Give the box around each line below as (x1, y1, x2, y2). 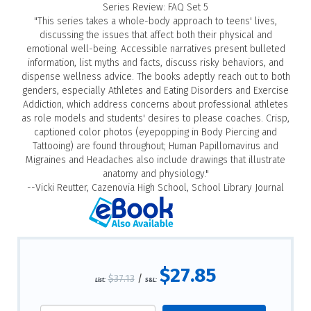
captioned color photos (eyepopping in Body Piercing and (34, 126, 277, 138)
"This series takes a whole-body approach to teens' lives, (34, 15, 277, 27)
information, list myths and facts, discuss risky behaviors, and (27, 56, 284, 69)
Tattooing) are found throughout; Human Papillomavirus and (33, 140, 278, 152)
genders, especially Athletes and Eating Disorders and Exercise (22, 84, 289, 96)
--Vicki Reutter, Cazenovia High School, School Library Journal (27, 181, 284, 194)
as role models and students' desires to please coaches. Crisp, (22, 112, 289, 124)
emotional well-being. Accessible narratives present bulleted (26, 42, 285, 55)
